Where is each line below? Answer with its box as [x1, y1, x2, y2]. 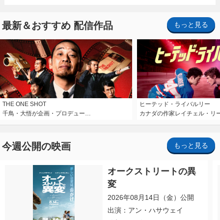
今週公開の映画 [2, 141, 71, 152]
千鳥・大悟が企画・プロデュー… [2, 110, 91, 117]
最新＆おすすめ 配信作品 [2, 20, 113, 31]
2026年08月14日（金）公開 [108, 193, 194, 202]
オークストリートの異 [108, 166, 196, 177]
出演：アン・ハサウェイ [108, 206, 184, 215]
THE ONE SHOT [2, 101, 46, 108]
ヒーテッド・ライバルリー [139, 101, 210, 108]
